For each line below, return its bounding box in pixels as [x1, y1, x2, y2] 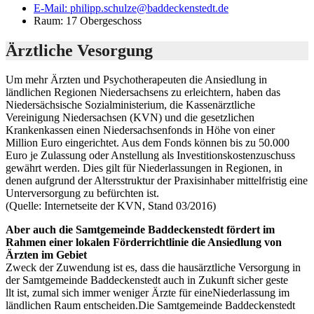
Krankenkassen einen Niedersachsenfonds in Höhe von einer [6, 124, 275, 137]
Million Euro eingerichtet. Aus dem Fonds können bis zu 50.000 [6, 137, 289, 149]
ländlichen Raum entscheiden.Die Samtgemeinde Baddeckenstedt [6, 299, 295, 312]
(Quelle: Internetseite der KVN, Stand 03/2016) [6, 200, 216, 212]
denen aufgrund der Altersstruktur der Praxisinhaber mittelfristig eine [6, 175, 308, 187]
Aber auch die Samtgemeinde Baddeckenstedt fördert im [6, 224, 275, 236]
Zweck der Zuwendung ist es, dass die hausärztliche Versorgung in [6, 261, 301, 274]
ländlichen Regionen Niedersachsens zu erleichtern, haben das [6, 86, 280, 99]
